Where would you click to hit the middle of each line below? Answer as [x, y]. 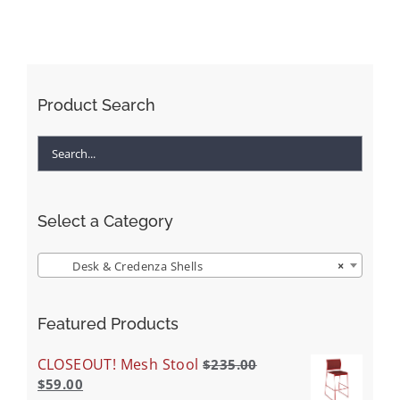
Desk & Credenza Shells [124, 266]
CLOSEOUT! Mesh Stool [118, 364]
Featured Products [108, 323]
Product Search [96, 105]
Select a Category [105, 221]
